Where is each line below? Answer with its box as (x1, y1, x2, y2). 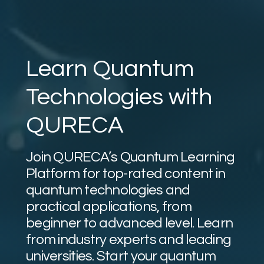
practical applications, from (26, 199, 192, 214)
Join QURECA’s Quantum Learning (26, 150, 235, 165)
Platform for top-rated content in (26, 166, 226, 181)
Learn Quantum (26, 57, 194, 81)
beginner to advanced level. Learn (26, 216, 233, 231)
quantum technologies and (26, 183, 190, 198)
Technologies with (26, 85, 212, 110)
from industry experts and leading (26, 232, 232, 247)
